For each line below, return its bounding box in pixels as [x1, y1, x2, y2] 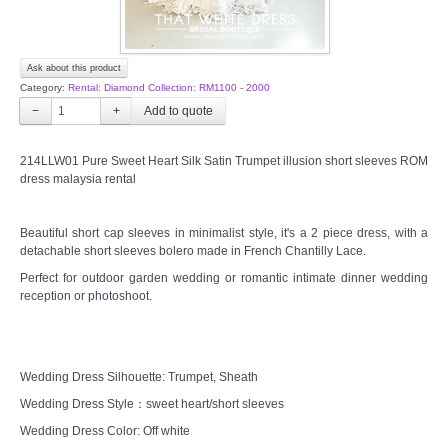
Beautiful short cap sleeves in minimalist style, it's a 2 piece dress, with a [20, 225, 428, 240]
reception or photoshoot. [20, 288, 152, 303]
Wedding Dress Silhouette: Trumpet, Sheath [20, 369, 258, 384]
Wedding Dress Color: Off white [20, 423, 190, 438]
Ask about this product [27, 62, 121, 73]
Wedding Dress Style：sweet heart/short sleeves [20, 396, 284, 411]
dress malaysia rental [20, 171, 136, 186]
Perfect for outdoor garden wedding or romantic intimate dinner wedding [20, 270, 428, 285]
